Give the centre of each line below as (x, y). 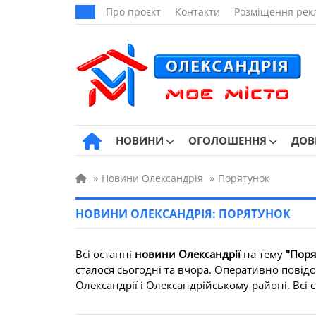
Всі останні (105, 254)
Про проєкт (133, 12)
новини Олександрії (188, 254)
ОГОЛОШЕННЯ (227, 140)
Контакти (197, 12)
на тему (263, 254)
